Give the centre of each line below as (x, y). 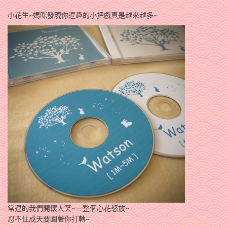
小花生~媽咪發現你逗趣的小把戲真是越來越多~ (83, 15)
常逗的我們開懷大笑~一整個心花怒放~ (68, 208)
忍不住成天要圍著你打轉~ (49, 218)
